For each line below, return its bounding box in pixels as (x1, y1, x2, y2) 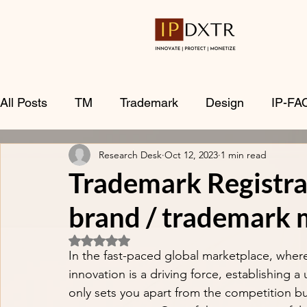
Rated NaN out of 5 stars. (99, 233, 208, 245)
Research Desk (99, 148, 162, 161)
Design (206, 95, 244, 110)
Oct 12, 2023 (164, 148, 218, 161)
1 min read (221, 148, 267, 161)
